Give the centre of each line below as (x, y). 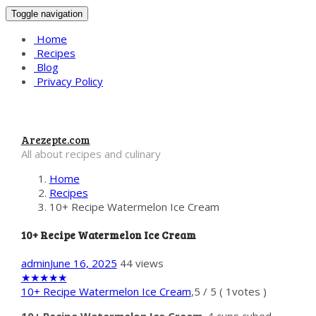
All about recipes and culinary (91, 154)
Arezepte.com (55, 140)
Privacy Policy (68, 81)
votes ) (249, 291)
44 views (141, 263)
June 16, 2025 (83, 263)
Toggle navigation (47, 14)
